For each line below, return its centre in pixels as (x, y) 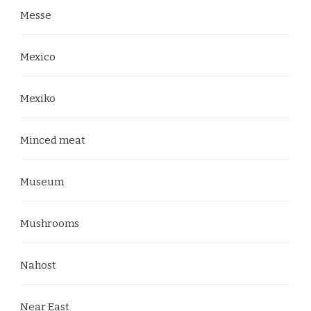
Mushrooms (50, 224)
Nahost (38, 265)
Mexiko (38, 99)
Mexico (38, 57)
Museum (42, 182)
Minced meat (53, 140)
